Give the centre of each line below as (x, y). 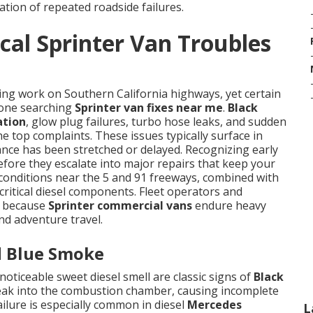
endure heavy (229, 205)
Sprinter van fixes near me (149, 108)
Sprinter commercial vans (120, 205)
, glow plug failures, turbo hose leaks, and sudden (156, 122)
